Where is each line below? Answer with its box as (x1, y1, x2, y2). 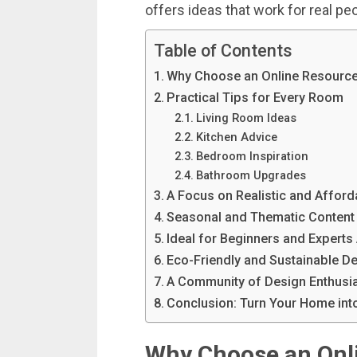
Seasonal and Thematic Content (167, 210, 355, 226)
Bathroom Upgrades (195, 168, 306, 183)
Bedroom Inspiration (195, 149, 308, 164)
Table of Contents (154, 41, 292, 61)
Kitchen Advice (195, 130, 277, 145)
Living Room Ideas (195, 111, 296, 126)
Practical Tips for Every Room (167, 90, 344, 106)
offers (145, 2, 188, 19)
